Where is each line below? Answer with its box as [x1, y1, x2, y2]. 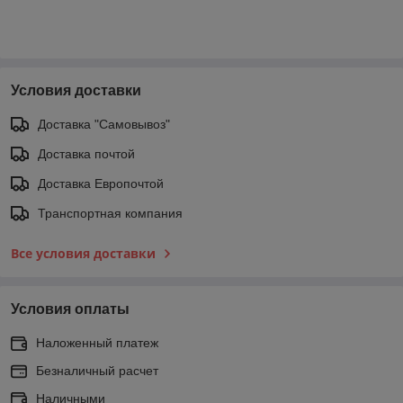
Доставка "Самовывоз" [38, 116, 170, 131]
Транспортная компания [38, 205, 183, 220]
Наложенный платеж [36, 335, 158, 350]
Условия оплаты [11, 300, 130, 317]
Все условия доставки [11, 244, 156, 262]
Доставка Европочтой [38, 175, 164, 191]
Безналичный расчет [36, 363, 158, 378]
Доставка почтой [38, 146, 135, 161]
